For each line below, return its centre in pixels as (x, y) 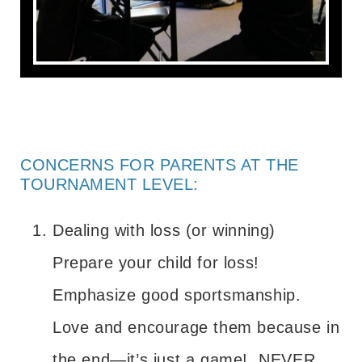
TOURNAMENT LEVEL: (109, 184)
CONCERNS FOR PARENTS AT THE (160, 164)
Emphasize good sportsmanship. (180, 295)
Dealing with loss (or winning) (167, 230)
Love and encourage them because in (196, 327)
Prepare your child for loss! (159, 262)
